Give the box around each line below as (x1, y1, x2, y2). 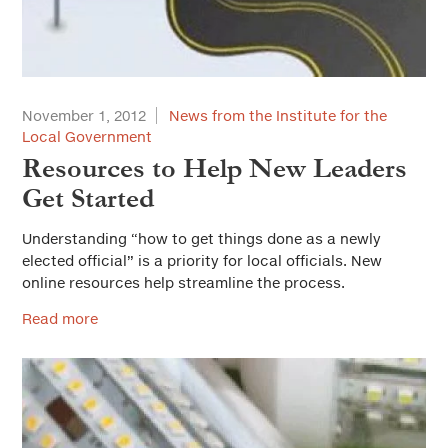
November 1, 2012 (22, 106, 146, 124)
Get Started (22, 182, 154, 214)
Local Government (22, 127, 152, 145)
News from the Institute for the (169, 106, 387, 124)
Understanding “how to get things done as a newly (22, 229, 381, 247)
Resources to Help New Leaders (22, 152, 407, 184)
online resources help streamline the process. (22, 273, 345, 291)
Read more (22, 309, 98, 327)
